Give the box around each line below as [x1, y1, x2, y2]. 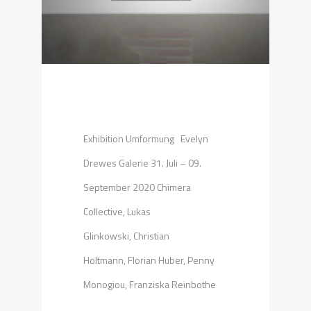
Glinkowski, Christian [83, 228, 169, 243]
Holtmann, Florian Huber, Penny [83, 252, 215, 267]
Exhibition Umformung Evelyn [83, 131, 208, 146]
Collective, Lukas [83, 203, 151, 219]
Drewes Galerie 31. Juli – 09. [83, 155, 201, 170]
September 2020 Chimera [83, 179, 191, 194]
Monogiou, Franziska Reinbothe [83, 276, 216, 292]
